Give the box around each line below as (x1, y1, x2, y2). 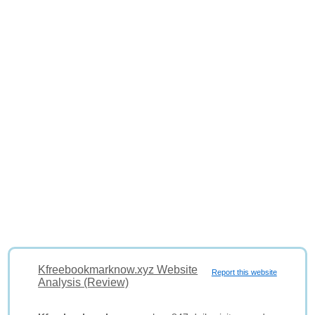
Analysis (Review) (38, 276, 129, 288)
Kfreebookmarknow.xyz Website (38, 264, 198, 276)
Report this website (211, 268, 277, 276)
